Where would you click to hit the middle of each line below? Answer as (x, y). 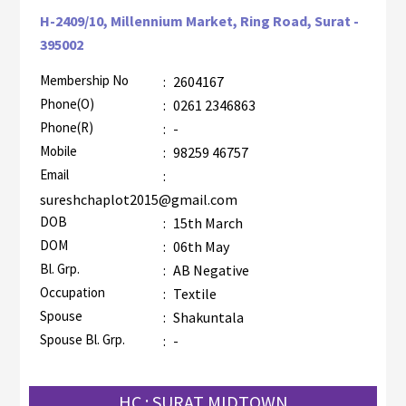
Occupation (72, 293)
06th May (199, 247)
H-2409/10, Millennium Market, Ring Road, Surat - (199, 21)
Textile (194, 294)
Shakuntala (207, 318)
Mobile (58, 151)
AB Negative (211, 271)
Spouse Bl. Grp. (82, 340)
